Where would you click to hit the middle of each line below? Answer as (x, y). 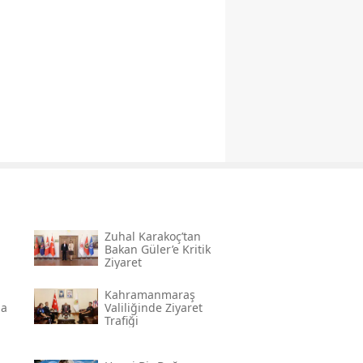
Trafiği (121, 320)
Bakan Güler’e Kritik (157, 249)
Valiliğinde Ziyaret (153, 307)
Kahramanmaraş (149, 294)
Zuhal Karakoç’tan (152, 236)
